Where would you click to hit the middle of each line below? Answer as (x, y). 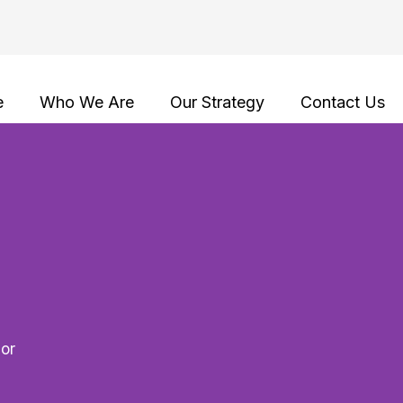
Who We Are (87, 103)
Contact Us (343, 103)
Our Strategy (217, 103)
